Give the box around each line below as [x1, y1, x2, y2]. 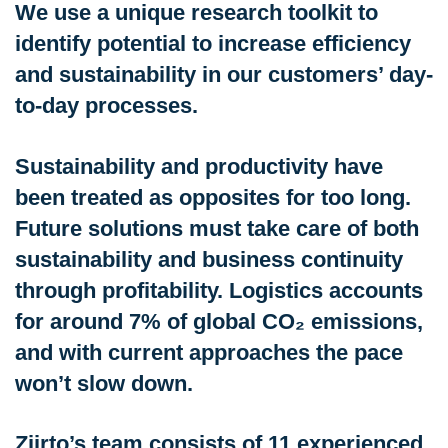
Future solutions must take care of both [15, 215, 419, 241]
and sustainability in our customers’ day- [15, 62, 433, 88]
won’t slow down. [15, 370, 193, 396]
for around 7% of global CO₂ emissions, [15, 308, 423, 334]
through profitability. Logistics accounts [15, 277, 423, 303]
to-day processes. [15, 93, 198, 119]
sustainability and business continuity [15, 246, 403, 272]
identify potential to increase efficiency [15, 31, 411, 57]
